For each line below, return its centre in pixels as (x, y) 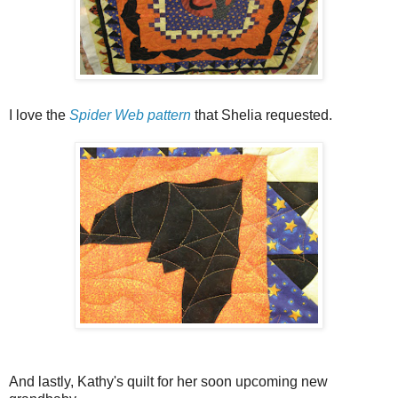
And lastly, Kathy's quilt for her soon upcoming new (168, 381)
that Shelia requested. (262, 115)
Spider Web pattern (130, 115)
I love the (39, 115)
